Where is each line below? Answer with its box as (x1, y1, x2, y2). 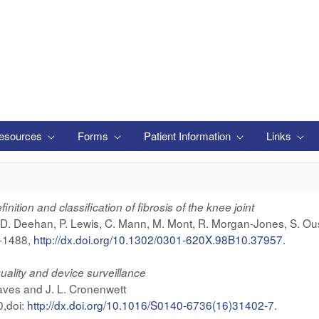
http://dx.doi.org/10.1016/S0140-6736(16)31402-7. (23, 297, 277, 313)
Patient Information (144, 128, 234, 143)
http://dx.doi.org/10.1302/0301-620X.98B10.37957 (33, 231, 283, 247)
